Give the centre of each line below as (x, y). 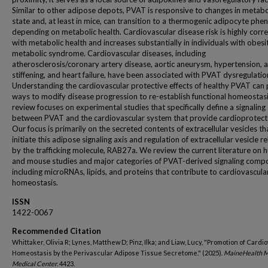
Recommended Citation (57, 231)
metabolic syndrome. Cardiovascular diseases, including (109, 53)
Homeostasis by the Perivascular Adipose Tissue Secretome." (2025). (118, 253)
